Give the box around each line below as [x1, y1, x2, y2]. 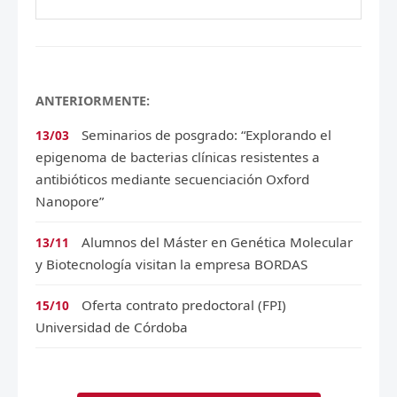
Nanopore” [35, 192, 104, 211]
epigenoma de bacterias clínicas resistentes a [35, 148, 320, 167]
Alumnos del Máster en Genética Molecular [82, 233, 353, 252]
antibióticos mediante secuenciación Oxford [35, 170, 309, 189]
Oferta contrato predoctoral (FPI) [82, 296, 286, 315]
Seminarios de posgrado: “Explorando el [82, 126, 331, 144]
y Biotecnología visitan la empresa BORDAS [35, 255, 307, 274]
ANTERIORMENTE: [35, 92, 150, 110]
